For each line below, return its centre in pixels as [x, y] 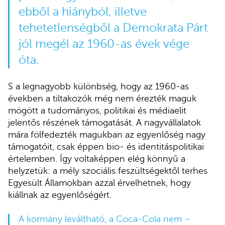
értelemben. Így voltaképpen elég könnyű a [97, 159]
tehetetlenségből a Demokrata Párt [113, 28]
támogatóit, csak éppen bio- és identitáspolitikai [106, 147]
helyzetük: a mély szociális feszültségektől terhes [108, 171]
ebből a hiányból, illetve [82, 12]
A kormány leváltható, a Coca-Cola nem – [104, 219]
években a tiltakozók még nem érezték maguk [102, 99]
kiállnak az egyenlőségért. [60, 195]
